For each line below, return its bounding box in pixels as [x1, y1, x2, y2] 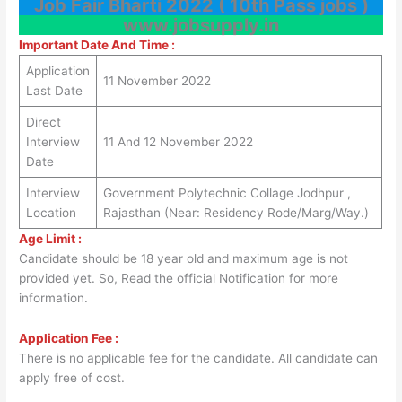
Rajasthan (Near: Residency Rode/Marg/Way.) [102, 205, 369, 220]
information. [19, 290, 89, 305]
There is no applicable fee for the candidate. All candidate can [19, 351, 379, 366]
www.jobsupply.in [123, 13, 279, 36]
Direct [25, 114, 61, 129]
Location [25, 205, 76, 220]
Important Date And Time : [19, 37, 176, 52]
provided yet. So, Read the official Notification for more [19, 270, 339, 285]
